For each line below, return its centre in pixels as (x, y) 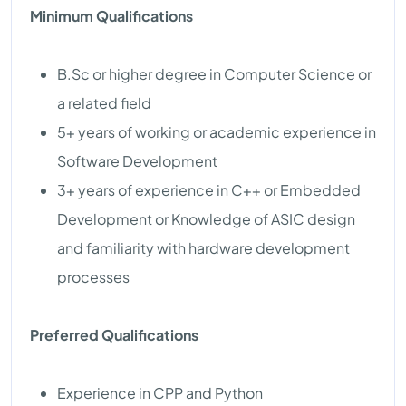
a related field (104, 103)
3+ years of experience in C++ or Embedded (209, 190)
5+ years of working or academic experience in (217, 132)
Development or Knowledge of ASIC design (206, 219)
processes (93, 277)
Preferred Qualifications (114, 335)
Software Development (137, 161)
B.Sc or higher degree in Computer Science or (214, 74)
